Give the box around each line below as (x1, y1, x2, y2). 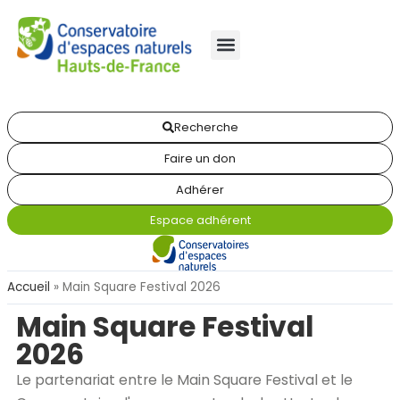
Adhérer (176, 181, 224, 198)
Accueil (7, 279, 50, 296)
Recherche (173, 119, 238, 136)
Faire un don (164, 150, 236, 167)
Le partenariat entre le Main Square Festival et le (16, 370, 353, 390)
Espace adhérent (149, 212, 251, 229)
